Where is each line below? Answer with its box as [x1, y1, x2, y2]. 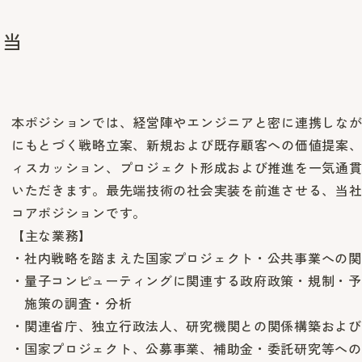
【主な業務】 [11, 227, 93, 244]
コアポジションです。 [11, 204, 146, 221]
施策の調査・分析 [23, 295, 133, 312]
